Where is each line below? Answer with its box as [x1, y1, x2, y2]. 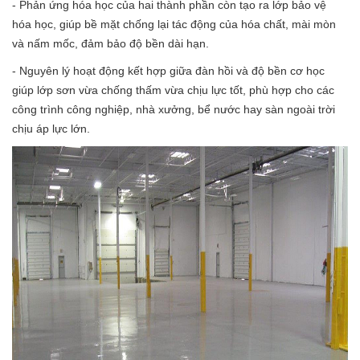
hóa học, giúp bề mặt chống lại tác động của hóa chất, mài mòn [12, 17, 336, 31]
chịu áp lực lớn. [12, 121, 90, 135]
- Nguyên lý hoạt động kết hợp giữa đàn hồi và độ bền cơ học [12, 63, 325, 77]
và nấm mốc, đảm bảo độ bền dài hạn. [12, 36, 209, 50]
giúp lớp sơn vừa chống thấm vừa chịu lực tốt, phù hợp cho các [12, 83, 334, 96]
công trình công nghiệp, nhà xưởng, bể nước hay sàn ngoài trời [12, 102, 335, 116]
